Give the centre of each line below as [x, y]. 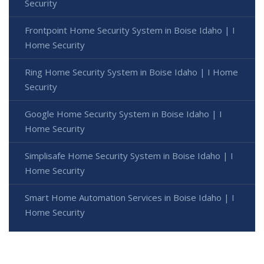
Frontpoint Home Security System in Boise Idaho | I [130, 30]
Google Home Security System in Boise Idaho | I [123, 114]
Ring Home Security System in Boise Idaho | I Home [131, 72]
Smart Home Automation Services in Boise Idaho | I [130, 198]
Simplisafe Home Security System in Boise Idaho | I [129, 156]
